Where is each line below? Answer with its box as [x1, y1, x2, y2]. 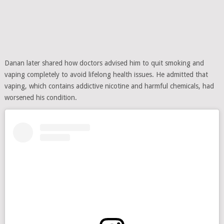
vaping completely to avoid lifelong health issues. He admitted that [4, 70, 208, 78]
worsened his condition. [4, 93, 77, 101]
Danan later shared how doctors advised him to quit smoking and [4, 59, 204, 67]
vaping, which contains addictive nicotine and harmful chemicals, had [4, 82, 214, 90]
